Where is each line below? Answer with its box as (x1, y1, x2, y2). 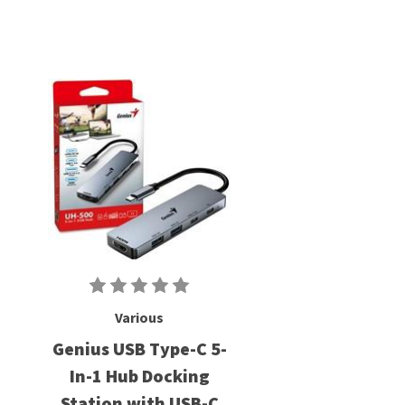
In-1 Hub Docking (69, 363, 210, 387)
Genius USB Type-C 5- (52, 336, 227, 360)
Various (115, 307, 164, 326)
